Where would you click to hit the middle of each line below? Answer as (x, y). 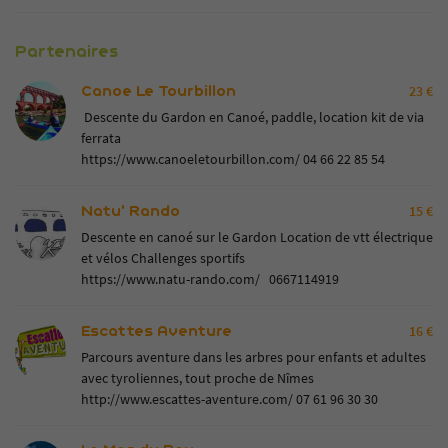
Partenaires (66, 51)
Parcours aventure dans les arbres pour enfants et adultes (253, 357)
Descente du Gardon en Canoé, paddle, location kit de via (252, 117)
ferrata (100, 138)
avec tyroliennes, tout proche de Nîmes (197, 378)
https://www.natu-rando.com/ (170, 279)
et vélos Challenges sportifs (162, 258)
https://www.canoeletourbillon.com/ (190, 159)
